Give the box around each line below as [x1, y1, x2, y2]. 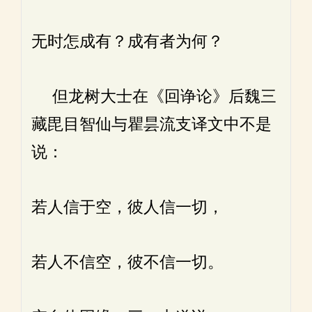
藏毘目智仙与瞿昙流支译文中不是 [31, 115, 272, 134]
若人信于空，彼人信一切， [31, 198, 224, 217]
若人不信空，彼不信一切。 [31, 253, 224, 272]
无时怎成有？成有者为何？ [31, 32, 224, 51]
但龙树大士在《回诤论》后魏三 [31, 87, 276, 106]
